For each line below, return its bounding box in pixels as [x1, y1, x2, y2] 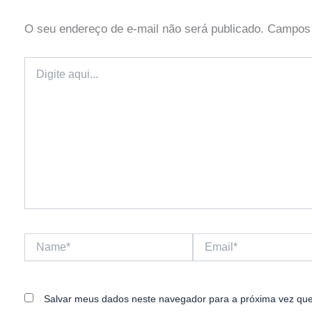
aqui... [23, 71, 51, 83]
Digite [23, 57, 49, 69]
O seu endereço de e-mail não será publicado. [24, 22, 264, 36]
